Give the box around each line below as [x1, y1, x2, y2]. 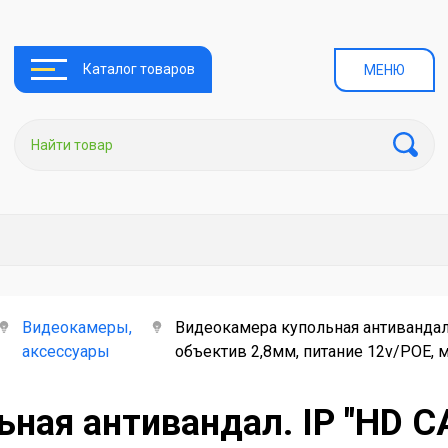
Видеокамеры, [21, 318, 132, 337]
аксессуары [21, 342, 110, 361]
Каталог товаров [83, 61, 196, 77]
